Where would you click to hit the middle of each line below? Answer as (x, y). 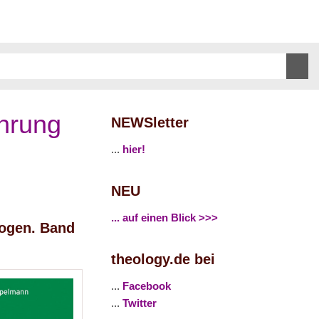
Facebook (147, 286)
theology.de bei (163, 259)
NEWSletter (150, 122)
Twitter (140, 303)
